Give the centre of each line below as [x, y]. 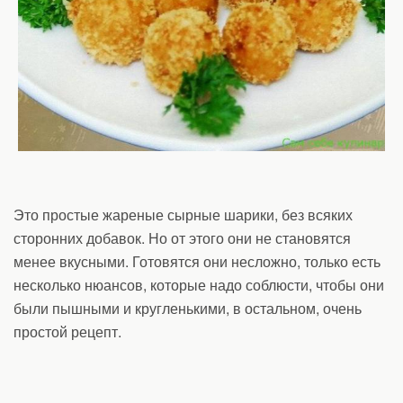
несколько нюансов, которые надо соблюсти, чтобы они [199, 285]
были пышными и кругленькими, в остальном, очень [188, 308]
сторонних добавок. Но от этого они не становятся [182, 238]
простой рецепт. [67, 331]
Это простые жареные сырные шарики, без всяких [185, 215]
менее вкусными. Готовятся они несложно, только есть [197, 261]
